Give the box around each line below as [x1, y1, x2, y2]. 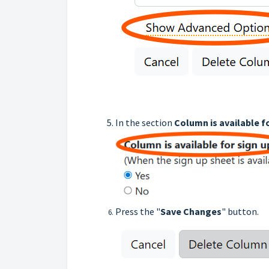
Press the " [115, 205, 160, 217]
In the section [115, 116, 174, 128]
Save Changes [160, 205, 222, 217]
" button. [222, 205, 259, 217]
